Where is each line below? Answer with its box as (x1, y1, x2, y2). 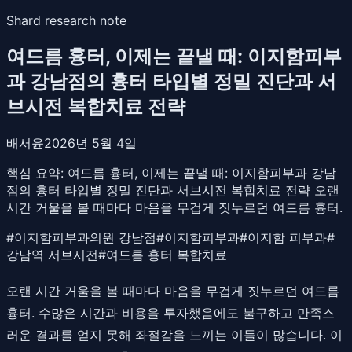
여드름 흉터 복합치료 (106, 246, 227, 262)
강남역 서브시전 (6, 246, 98, 262)
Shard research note (6, 13, 126, 28)
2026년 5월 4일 (44, 134, 137, 151)
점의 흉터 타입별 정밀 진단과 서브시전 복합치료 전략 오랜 (6, 181, 339, 198)
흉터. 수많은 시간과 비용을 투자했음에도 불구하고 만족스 (6, 304, 335, 321)
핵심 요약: (6, 164, 68, 181)
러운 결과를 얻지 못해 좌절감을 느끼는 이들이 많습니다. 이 (6, 326, 343, 343)
